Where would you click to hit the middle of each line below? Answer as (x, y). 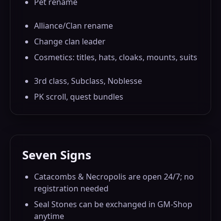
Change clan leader (70, 41)
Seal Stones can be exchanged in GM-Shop (113, 204)
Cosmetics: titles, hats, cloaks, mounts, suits (116, 57)
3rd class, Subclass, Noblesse (88, 81)
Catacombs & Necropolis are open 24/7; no (114, 177)
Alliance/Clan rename (74, 26)
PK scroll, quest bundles (79, 97)
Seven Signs (57, 155)
